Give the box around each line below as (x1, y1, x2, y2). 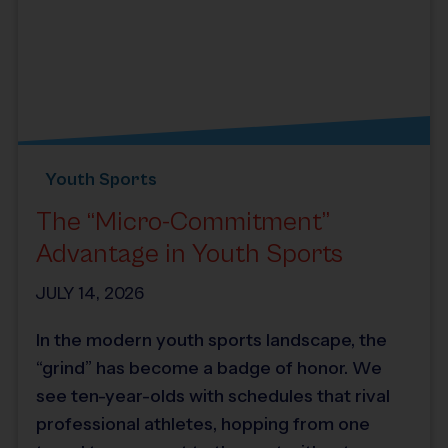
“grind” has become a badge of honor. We (36, 356, 382, 379)
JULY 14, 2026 (36, 282, 145, 304)
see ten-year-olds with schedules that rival (36, 384, 390, 407)
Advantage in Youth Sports (36, 238, 343, 270)
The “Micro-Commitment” (36, 206, 330, 238)
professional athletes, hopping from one (36, 412, 370, 435)
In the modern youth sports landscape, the (36, 328, 387, 351)
